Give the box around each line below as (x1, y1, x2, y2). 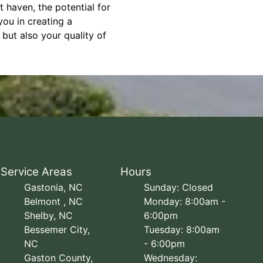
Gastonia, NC (24, 181, 83, 193)
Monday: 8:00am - (143, 195, 225, 207)
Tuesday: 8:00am (143, 224, 220, 235)
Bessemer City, (24, 224, 90, 235)
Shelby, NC (24, 210, 73, 221)
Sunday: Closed (143, 181, 213, 193)
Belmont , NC (24, 195, 83, 207)
